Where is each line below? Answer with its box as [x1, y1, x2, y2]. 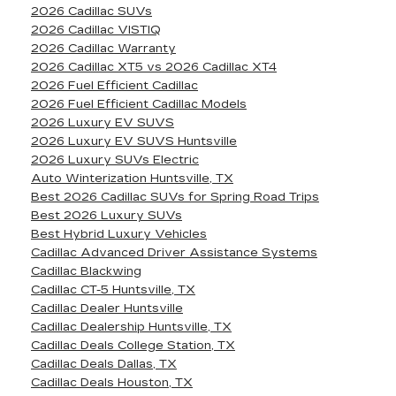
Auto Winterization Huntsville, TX [31, 171, 233, 186]
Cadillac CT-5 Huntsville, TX [31, 283, 195, 297]
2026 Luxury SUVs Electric [31, 153, 199, 167]
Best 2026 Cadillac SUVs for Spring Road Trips [31, 190, 319, 204]
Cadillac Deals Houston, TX [31, 376, 193, 390]
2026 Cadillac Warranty [31, 42, 176, 56]
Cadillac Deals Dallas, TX [31, 357, 177, 371]
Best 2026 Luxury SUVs [31, 209, 182, 223]
